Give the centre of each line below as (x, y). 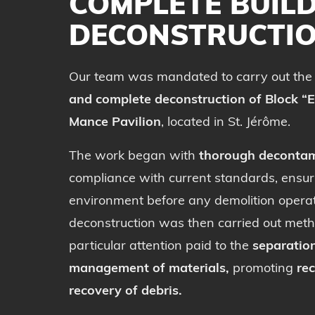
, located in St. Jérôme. (226, 123)
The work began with (134, 157)
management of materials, (149, 269)
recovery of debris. (126, 292)
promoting (263, 269)
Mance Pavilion (115, 123)
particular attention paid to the (161, 247)
